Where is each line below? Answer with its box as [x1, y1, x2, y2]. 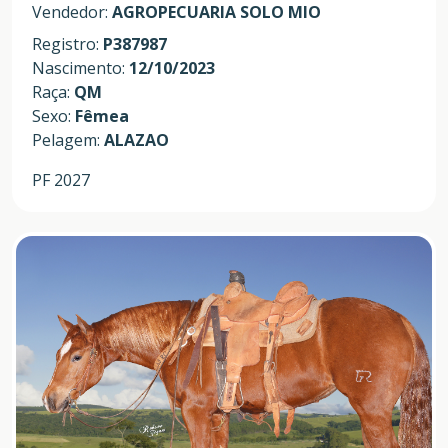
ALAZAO [104, 128, 169, 151]
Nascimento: [32, 56, 129, 79]
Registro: [32, 32, 103, 55]
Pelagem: [32, 128, 104, 151]
